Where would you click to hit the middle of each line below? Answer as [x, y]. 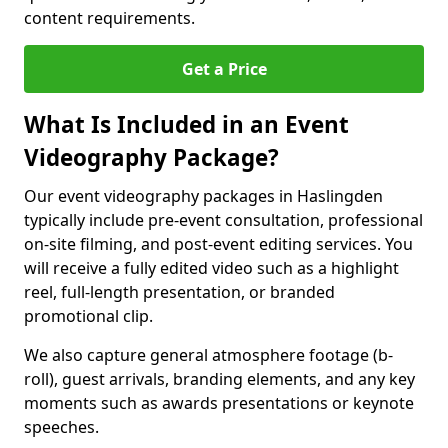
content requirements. [109, 18]
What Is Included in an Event [186, 124]
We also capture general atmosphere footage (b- [208, 355]
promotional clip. [88, 316]
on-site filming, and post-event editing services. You [218, 244]
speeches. [61, 427]
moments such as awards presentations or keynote [219, 403]
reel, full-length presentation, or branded [179, 292]
